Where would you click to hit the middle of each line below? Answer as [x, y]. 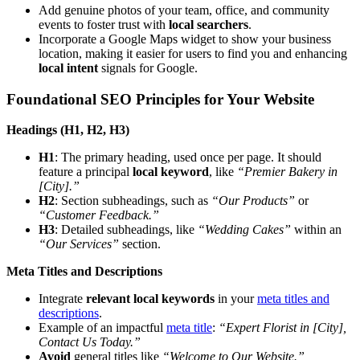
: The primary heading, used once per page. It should [188, 157]
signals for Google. [148, 68]
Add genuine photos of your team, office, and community [184, 10]
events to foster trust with [104, 25]
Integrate [62, 299]
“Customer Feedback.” [99, 215]
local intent [68, 68]
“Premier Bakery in [287, 172]
